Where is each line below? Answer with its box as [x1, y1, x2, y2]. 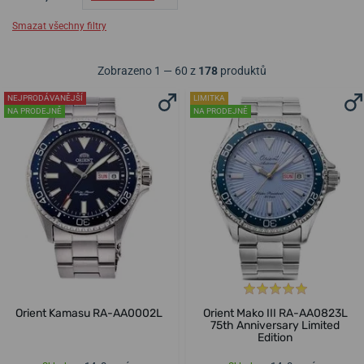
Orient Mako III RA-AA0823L [202, 306, 348, 321]
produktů [218, 64, 266, 78]
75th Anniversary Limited [210, 318, 340, 333]
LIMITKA [193, 93, 225, 103]
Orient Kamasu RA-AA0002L [15, 306, 162, 321]
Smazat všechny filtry [12, 20, 106, 32]
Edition [258, 331, 292, 345]
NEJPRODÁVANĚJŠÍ [7, 93, 83, 103]
